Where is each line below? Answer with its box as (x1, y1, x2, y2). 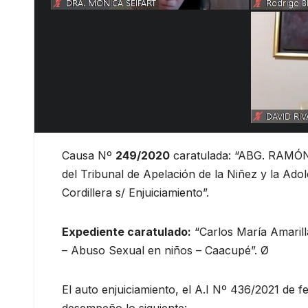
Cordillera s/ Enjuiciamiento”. (62, 186, 209, 200)
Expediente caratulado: (62, 225, 191, 239)
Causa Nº (62, 148, 115, 163)
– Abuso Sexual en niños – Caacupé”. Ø (62, 243, 269, 258)
